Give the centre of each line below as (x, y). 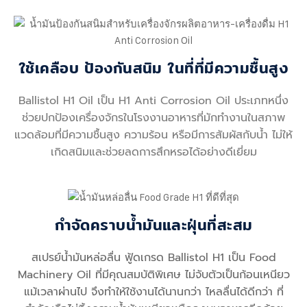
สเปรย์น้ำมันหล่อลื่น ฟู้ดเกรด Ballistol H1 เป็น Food (153, 258)
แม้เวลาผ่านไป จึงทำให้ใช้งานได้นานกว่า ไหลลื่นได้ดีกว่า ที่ (153, 292)
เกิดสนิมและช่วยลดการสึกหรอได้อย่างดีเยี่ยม (153, 152)
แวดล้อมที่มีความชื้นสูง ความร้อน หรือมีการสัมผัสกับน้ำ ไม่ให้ (153, 135)
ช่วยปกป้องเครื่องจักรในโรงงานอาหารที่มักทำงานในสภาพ (153, 118)
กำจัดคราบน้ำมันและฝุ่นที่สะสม (153, 225)
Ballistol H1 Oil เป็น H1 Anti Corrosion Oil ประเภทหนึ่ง (153, 100)
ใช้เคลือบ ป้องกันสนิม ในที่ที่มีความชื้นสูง (153, 67)
